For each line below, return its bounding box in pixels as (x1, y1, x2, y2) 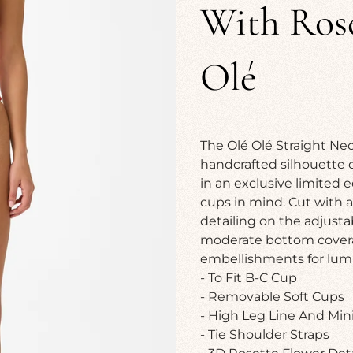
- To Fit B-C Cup (200, 270, 300, 285)
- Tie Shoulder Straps (200, 327, 329, 342)
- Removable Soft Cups (200, 289, 344, 304)
